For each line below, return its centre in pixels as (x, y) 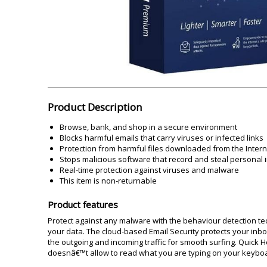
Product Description (95, 107)
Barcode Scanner (182, 8)
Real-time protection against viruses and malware (149, 170)
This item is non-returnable (108, 181)
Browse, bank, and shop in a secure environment (148, 127)
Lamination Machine (78, 8)
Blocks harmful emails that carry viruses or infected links (162, 138)
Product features (83, 204)
